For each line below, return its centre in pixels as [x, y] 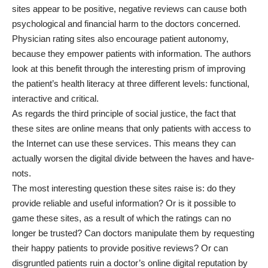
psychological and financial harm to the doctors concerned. [126, 23]
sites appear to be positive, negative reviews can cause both [129, 8]
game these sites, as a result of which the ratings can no [121, 218]
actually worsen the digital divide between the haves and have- [133, 158]
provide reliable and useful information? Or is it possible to [124, 203]
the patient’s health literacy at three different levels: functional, [131, 83]
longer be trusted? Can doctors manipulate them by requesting [133, 233]
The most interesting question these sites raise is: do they [124, 188]
